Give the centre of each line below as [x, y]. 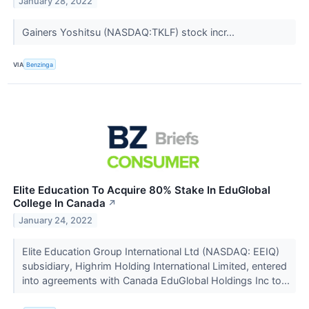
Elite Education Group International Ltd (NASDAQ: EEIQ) [150, 252]
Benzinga [40, 64]
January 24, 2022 [56, 221]
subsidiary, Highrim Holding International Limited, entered [154, 266]
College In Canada [59, 203]
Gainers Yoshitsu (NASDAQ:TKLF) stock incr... [129, 32]
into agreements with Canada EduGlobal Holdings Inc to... [157, 281]
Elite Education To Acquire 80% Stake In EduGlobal [142, 190]
